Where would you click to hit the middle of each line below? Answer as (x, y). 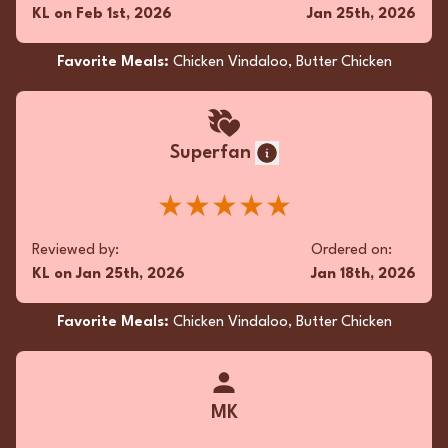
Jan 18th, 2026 (363, 274)
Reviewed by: (75, 250)
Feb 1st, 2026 (124, 14)
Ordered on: (351, 250)
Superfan (210, 153)
